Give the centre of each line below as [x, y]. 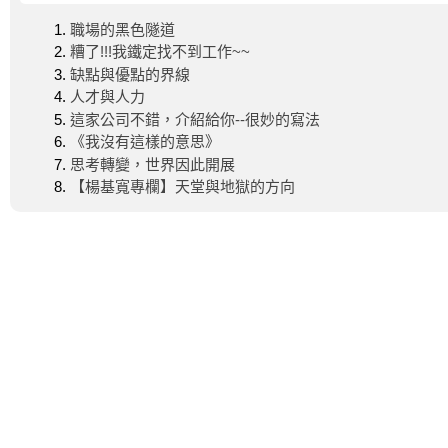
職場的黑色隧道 [122, 29]
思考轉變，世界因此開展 [152, 164]
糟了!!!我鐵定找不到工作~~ [160, 51]
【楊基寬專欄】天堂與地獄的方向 [182, 186]
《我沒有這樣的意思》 [145, 141]
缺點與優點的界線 [130, 74]
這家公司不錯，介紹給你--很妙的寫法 [195, 119]
